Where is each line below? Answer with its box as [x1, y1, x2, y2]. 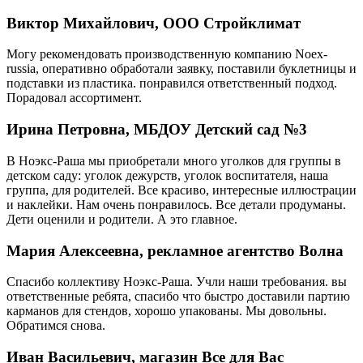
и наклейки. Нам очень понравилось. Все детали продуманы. [6, 197, 346, 211]
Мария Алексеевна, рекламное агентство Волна [6, 241, 344, 259]
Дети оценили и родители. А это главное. [6, 211, 237, 226]
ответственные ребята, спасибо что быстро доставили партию [6, 289, 350, 304]
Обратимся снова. [6, 318, 105, 333]
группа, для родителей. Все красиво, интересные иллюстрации [6, 182, 357, 197]
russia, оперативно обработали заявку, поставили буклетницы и [6, 62, 357, 76]
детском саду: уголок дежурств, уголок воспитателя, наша [6, 168, 328, 182]
